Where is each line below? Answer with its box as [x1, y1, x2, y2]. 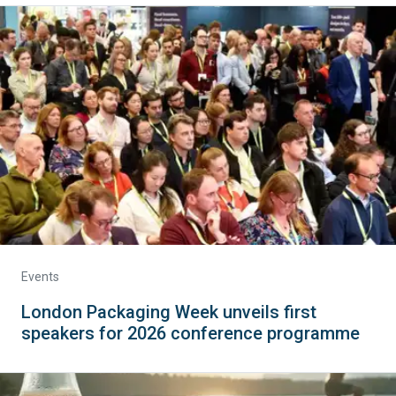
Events [21, 270, 59, 284]
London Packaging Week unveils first [21, 301, 316, 323]
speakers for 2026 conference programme [21, 323, 360, 344]
